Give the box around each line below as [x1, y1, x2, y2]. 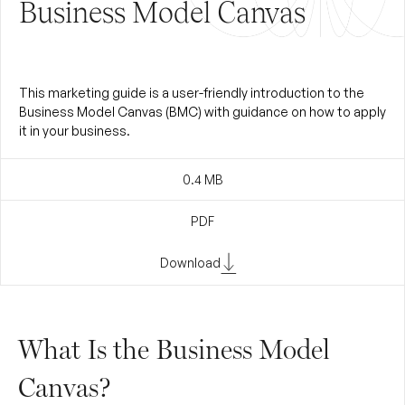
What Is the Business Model [18, 333, 330, 365]
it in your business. [19, 122, 130, 138]
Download [159, 254, 221, 270]
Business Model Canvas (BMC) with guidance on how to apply [19, 103, 386, 119]
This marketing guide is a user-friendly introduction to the [19, 84, 364, 100]
